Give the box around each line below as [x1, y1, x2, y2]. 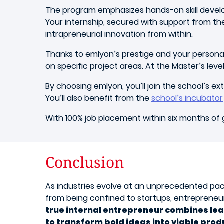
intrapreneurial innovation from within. [45, 28, 193, 40]
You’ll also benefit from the [45, 92, 151, 104]
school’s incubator [151, 92, 223, 104]
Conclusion [45, 152, 124, 172]
